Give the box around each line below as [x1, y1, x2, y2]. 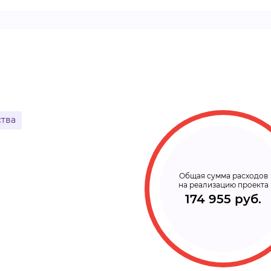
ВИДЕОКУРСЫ [51, 10, 135, 23]
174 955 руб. [185, 192, 261, 206]
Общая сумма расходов [178, 171, 268, 180]
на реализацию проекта [178, 180, 269, 189]
